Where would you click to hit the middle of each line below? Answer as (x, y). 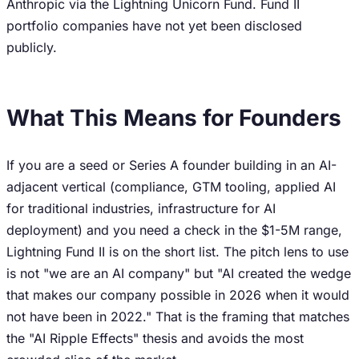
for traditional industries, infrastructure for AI (141, 208)
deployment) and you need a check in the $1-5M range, (174, 230)
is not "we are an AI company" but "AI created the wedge (179, 273)
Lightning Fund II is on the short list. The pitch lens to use (177, 252)
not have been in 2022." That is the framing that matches (178, 317)
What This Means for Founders (174, 118)
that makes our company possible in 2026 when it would (178, 295)
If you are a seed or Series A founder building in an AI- (171, 165)
